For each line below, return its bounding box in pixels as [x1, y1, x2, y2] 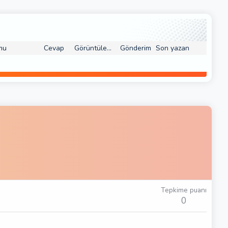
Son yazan [156, 43, 189, 53]
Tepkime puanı [161, 185, 207, 195]
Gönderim [120, 43, 151, 53]
